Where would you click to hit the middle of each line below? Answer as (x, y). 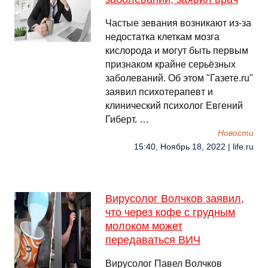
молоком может (144, 226)
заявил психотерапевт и (159, 92)
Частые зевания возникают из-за (178, 23)
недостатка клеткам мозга (162, 37)
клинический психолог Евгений (174, 106)
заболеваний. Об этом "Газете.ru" (179, 78)
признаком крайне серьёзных (170, 64)
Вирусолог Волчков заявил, (175, 199)
